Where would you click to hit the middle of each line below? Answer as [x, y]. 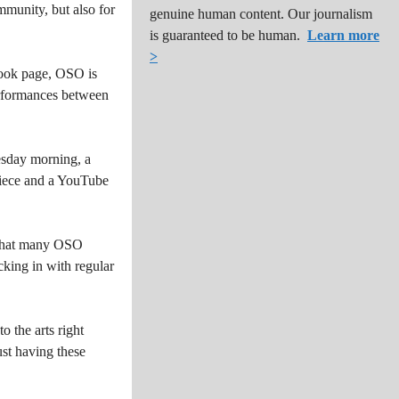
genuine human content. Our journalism [261, 14]
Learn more [343, 35]
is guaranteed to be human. [225, 35]
